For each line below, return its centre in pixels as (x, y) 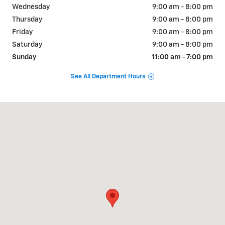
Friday (22, 32)
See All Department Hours (108, 77)
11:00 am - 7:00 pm (182, 57)
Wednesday (31, 7)
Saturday (27, 44)
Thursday (27, 19)
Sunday (24, 57)
